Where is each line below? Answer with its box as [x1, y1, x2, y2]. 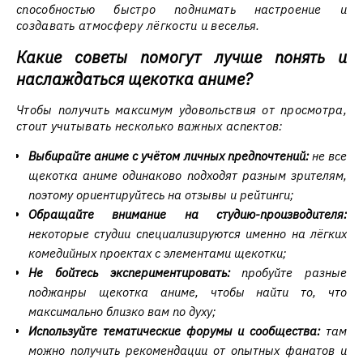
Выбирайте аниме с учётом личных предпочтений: [28, 148, 309, 164]
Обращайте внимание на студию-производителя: [28, 207, 347, 222]
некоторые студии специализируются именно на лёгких [28, 226, 347, 241]
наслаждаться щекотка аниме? [16, 68, 252, 90]
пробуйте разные [229, 265, 347, 280]
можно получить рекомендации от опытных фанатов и [28, 343, 347, 358]
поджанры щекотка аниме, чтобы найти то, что [28, 284, 347, 300]
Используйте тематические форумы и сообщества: [28, 323, 321, 339]
